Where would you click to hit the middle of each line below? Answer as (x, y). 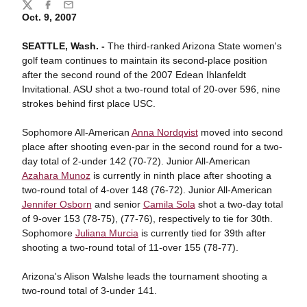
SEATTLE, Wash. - (64, 46)
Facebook (63, 11)
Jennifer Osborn (57, 204)
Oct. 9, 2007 (49, 17)
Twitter (35, 11)
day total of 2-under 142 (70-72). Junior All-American (136, 161)
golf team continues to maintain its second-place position (144, 60)
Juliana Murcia (107, 233)
